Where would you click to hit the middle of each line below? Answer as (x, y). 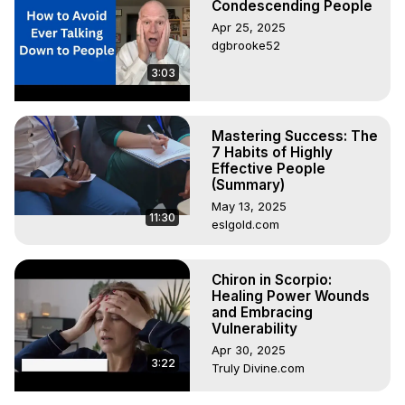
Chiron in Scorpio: (272, 280)
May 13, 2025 (249, 206)
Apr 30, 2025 (249, 350)
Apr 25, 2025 (249, 28)
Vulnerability (254, 329)
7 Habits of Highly (272, 152)
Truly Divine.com (258, 368)
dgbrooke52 (246, 46)
